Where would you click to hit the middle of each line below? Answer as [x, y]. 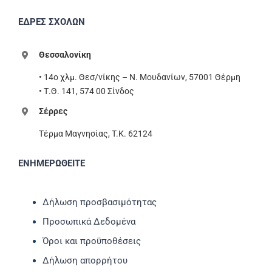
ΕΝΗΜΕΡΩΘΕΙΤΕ [51, 163]
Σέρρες [53, 111]
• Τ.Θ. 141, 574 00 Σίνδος [86, 91]
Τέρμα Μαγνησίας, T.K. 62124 [95, 133]
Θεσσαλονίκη [65, 54]
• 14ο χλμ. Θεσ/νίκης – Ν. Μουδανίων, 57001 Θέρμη [139, 77]
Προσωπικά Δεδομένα [89, 221]
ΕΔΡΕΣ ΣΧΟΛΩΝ [51, 22]
